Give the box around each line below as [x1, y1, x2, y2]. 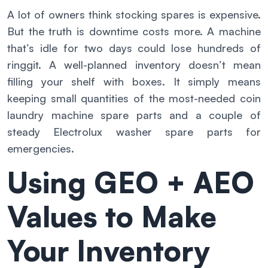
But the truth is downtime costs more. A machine [7, 24, 261, 38]
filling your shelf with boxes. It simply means [7, 74, 261, 88]
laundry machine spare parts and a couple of [7, 108, 261, 121]
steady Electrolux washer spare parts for [7, 124, 261, 138]
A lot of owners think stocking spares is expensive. [7, 7, 261, 21]
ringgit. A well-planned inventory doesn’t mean [7, 57, 261, 71]
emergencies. [7, 141, 74, 155]
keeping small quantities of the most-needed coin [7, 91, 261, 105]
